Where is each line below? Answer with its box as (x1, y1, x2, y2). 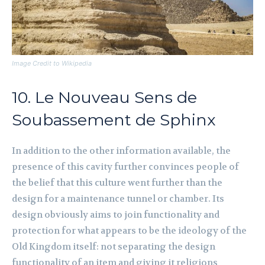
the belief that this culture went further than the (12, 177, 222, 189)
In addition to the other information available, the (12, 145, 231, 157)
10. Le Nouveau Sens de (12, 88, 197, 108)
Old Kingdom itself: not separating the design (12, 241, 215, 253)
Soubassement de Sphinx (12, 110, 215, 130)
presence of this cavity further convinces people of (12, 161, 239, 173)
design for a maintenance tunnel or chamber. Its (12, 193, 224, 205)
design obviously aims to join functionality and (12, 209, 219, 221)
